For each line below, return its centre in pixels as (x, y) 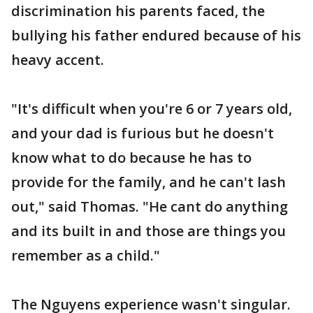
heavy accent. (58, 60)
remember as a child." (86, 255)
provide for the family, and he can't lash (148, 182)
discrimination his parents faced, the (138, 11)
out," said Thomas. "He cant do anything (150, 206)
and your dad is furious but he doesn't (143, 133)
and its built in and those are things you (148, 231)
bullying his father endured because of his (156, 35)
